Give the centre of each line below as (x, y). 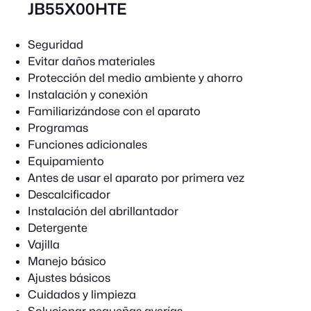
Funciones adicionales (87, 144)
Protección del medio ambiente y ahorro (135, 77)
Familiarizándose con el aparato (114, 111)
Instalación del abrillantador (103, 211)
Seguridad (56, 44)
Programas (58, 127)
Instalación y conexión (88, 94)
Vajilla (44, 244)
